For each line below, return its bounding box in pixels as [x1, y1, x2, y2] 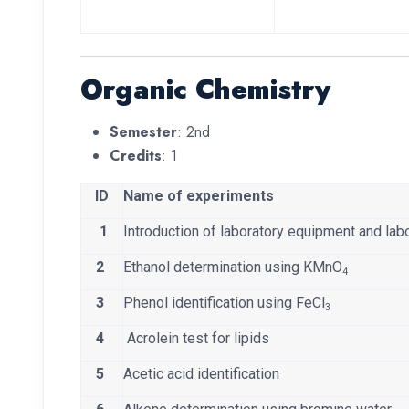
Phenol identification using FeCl [123, 294, 325, 312]
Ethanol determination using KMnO [123, 258, 342, 277]
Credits [110, 145, 162, 167]
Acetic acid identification [123, 365, 290, 383]
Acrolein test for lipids [123, 330, 280, 348]
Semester [110, 121, 177, 143]
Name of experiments [123, 187, 274, 205]
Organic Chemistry [80, 69, 330, 110]
